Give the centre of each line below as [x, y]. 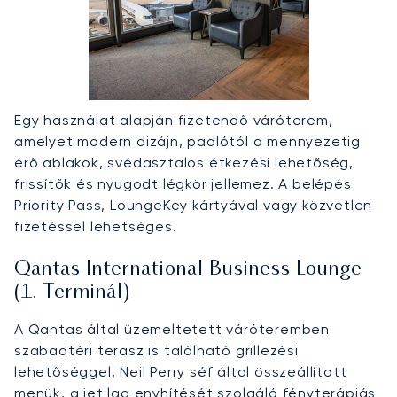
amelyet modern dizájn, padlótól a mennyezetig [187, 141]
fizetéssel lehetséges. [96, 226]
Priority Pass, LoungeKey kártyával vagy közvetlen [194, 205]
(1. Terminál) [72, 292]
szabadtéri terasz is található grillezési [156, 350]
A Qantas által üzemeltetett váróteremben [172, 329]
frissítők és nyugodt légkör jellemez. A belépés [183, 183]
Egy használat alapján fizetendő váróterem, [174, 120]
